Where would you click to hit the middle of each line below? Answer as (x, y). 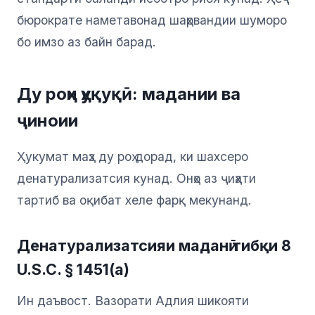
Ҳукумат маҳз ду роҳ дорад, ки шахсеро (133, 157)
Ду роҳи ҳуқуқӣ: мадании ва (129, 94)
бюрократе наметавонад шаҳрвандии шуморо (152, 20)
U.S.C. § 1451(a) (73, 270)
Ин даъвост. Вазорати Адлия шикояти (133, 301)
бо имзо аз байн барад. (86, 42)
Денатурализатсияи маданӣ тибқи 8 (154, 246)
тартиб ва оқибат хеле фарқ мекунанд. (134, 200)
